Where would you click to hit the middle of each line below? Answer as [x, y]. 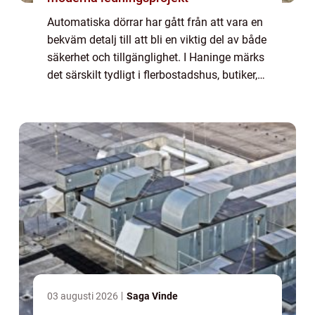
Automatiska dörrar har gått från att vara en [155, 22]
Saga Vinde [152, 296]
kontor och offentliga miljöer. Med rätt [141, 92]
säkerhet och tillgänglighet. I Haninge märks [156, 57]
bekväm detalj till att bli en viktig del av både [157, 39]
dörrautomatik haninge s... [112, 110]
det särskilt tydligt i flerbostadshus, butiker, [152, 75]
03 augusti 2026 [84, 296]
